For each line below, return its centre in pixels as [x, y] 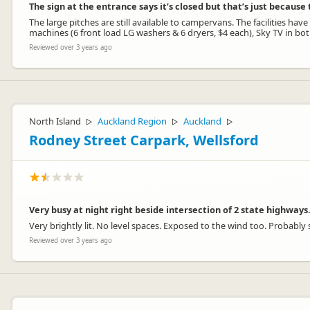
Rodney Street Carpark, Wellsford [144, 140]
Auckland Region [132, 121]
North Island [55, 121]
